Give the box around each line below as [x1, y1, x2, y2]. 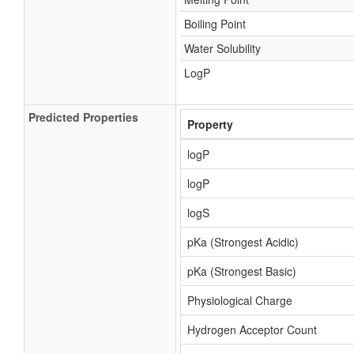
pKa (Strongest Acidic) [187, 234, 299, 250]
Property [187, 116, 233, 132]
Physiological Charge [187, 292, 292, 308]
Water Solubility [184, 40, 261, 56]
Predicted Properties [28, 109, 138, 125]
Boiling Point [184, 16, 246, 32]
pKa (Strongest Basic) [187, 263, 296, 279]
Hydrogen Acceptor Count [187, 322, 317, 337]
